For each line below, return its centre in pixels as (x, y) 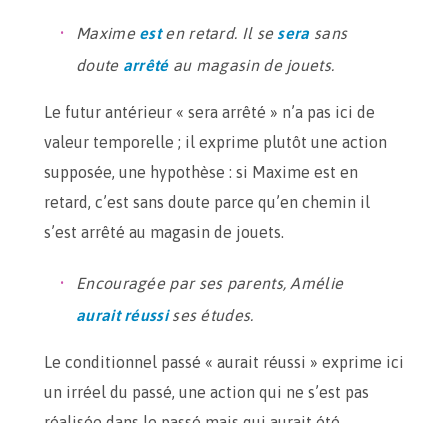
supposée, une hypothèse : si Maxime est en (201, 172)
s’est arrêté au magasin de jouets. (164, 232)
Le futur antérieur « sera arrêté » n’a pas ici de (209, 112)
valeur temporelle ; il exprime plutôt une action (215, 142)
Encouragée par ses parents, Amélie (210, 283)
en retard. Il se (219, 33)
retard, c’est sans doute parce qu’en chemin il (207, 202)
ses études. (210, 315)
